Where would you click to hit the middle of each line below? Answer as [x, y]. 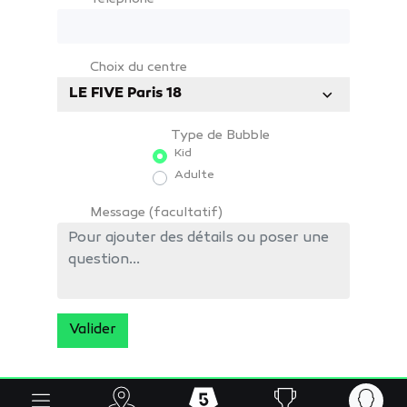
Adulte [194, 176]
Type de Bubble [220, 136]
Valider [93, 331]
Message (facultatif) [157, 213]
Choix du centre [139, 68]
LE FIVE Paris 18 [126, 94]
